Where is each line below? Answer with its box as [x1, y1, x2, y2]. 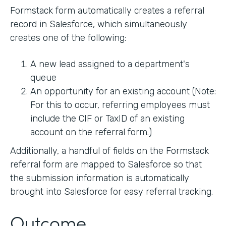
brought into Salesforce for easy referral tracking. [10, 186, 213, 197]
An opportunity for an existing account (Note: [30, 85, 216, 97]
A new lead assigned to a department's [30, 58, 190, 70]
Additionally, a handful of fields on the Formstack [10, 145, 209, 156]
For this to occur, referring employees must [30, 99, 210, 110]
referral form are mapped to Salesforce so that [10, 158, 202, 170]
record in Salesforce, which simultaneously [10, 18, 187, 30]
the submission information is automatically [10, 172, 189, 184]
